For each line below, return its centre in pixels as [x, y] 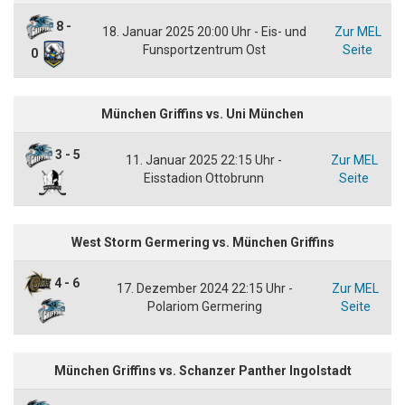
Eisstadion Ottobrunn [204, 178]
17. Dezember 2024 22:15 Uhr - [204, 288]
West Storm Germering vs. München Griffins [202, 242]
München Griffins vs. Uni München [202, 113]
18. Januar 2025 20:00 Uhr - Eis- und [204, 31]
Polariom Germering [204, 306]
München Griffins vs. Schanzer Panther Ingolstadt [202, 370]
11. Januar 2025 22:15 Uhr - [204, 160]
